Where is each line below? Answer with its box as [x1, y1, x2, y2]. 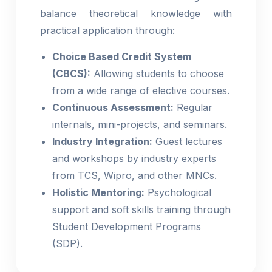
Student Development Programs [52, 220, 202, 233]
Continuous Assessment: [52, 101, 174, 114]
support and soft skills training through [52, 203, 231, 216]
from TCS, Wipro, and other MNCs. [52, 169, 217, 182]
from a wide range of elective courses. [52, 84, 230, 97]
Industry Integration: [52, 135, 153, 148]
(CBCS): [52, 67, 91, 80]
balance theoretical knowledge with [40, 7, 232, 19]
